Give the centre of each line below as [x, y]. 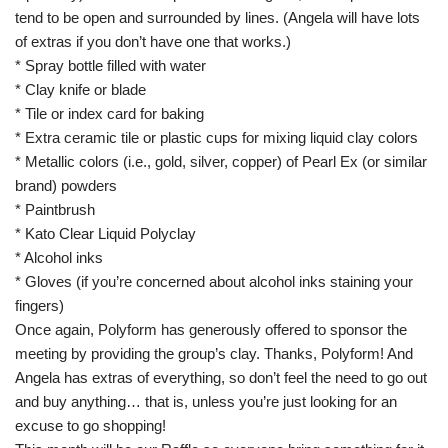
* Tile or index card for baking [109, 113]
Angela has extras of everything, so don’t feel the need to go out [221, 377]
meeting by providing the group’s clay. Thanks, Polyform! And [214, 353]
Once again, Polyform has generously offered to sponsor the [211, 329]
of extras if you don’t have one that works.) [153, 41]
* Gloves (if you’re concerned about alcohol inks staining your [214, 281]
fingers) [39, 305]
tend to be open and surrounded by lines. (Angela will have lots [217, 17]
